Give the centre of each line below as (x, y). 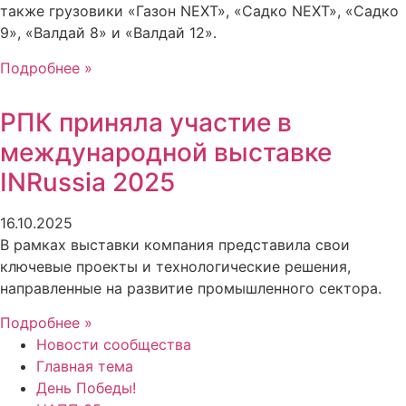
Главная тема (85, 366)
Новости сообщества (114, 344)
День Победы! (86, 387)
